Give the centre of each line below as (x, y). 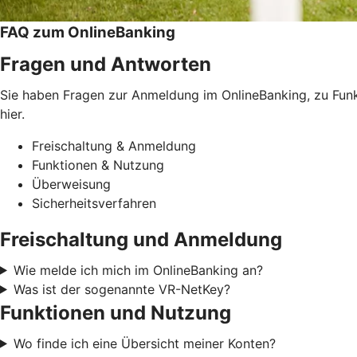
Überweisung (71, 184)
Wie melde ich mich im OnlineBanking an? (138, 270)
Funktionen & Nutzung (98, 165)
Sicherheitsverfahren (94, 203)
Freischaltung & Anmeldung (114, 145)
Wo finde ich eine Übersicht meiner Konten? (144, 343)
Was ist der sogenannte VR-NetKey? (122, 289)
